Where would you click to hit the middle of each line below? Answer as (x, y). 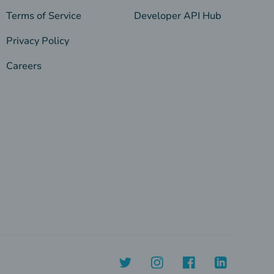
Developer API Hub (178, 16)
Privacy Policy (37, 41)
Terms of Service (43, 16)
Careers (24, 66)
